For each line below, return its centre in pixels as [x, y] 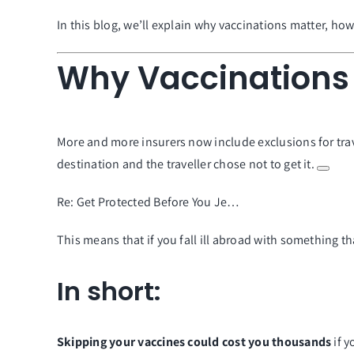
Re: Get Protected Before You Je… [148, 201]
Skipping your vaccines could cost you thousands [194, 341]
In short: [109, 291]
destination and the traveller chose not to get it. [187, 164]
